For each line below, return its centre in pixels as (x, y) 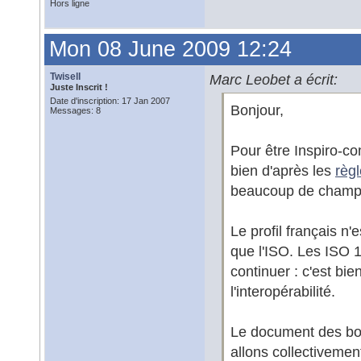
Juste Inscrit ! (79, 87)
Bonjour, (257, 110)
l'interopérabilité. (283, 291)
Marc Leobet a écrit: (274, 79)
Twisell (65, 77)
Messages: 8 (75, 110)
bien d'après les (283, 170)
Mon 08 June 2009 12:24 (170, 49)
